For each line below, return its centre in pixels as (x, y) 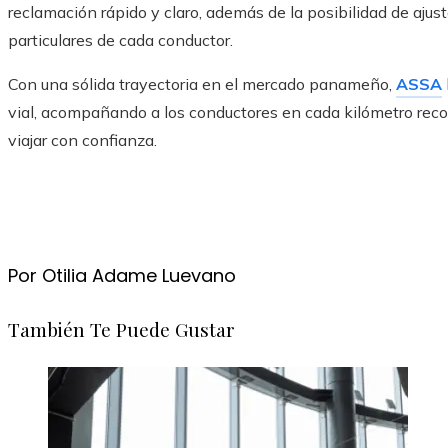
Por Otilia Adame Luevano (122, 276)
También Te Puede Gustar (121, 329)
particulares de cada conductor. (120, 40)
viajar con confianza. (82, 140)
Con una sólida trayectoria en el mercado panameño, (202, 84)
